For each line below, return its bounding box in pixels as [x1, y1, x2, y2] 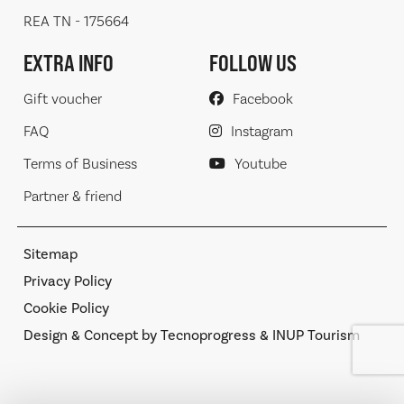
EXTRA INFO [23, 49, 115, 76]
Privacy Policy [23, 271, 113, 290]
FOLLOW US [208, 49, 297, 76]
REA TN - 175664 [23, 12, 130, 31]
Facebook [232, 89, 293, 108]
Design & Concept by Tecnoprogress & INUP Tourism [23, 326, 361, 344]
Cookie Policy [23, 298, 110, 317]
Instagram [230, 122, 293, 141]
